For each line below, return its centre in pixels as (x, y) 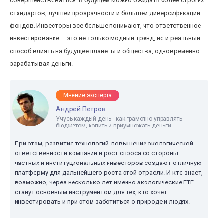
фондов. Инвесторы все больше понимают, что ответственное (105, 26)
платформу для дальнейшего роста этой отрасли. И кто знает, (109, 173)
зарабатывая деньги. (41, 64)
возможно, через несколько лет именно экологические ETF (104, 182)
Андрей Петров (81, 109)
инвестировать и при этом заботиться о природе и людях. (102, 202)
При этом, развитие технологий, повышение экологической (104, 143)
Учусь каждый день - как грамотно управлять (119, 119)
